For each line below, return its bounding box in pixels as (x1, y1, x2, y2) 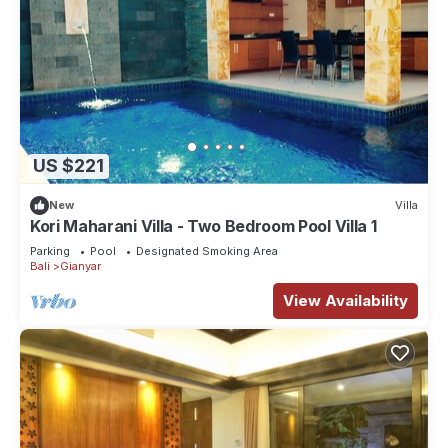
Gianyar (60, 258, 101, 273)
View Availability (283, 290, 408, 310)
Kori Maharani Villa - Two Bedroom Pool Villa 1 (30, 215, 377, 236)
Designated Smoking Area (136, 243, 278, 258)
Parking (30, 243, 70, 258)
